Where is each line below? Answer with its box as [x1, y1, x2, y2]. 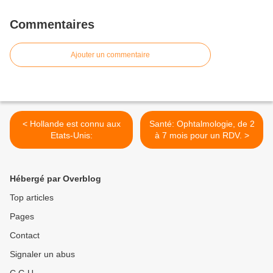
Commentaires [10, 18, 94, 32]
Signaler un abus [10, 249, 75, 260]
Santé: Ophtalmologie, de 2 [149, 119, 255, 129]
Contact [10, 230, 40, 241]
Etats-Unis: [50, 130, 93, 141]
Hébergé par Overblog [10, 174, 101, 184]
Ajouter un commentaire [71, 51, 150, 60]
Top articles [10, 193, 54, 203]
